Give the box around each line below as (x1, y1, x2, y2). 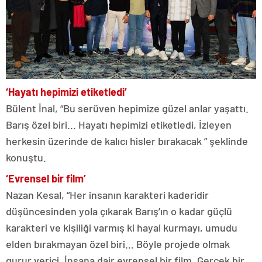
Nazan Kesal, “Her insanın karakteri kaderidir (6, 188, 209, 201)
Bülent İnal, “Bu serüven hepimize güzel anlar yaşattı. (6, 101, 249, 115)
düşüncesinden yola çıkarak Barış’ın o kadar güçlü (6, 204, 232, 218)
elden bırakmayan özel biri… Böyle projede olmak (6, 237, 230, 250)
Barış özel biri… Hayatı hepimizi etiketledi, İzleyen (6, 118, 232, 131)
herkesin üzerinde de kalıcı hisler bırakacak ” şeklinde (6, 134, 248, 147)
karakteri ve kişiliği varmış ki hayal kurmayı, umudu (6, 220, 237, 234)
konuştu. (6, 150, 46, 164)
